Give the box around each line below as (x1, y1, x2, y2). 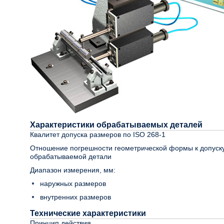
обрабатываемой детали (30, 152, 111, 161)
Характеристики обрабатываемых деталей (30, 120, 202, 129)
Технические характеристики (30, 208, 146, 217)
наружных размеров (40, 179, 106, 188)
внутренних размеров (40, 193, 111, 201)
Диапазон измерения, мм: (30, 166, 115, 174)
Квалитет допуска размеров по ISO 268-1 (30, 130, 165, 139)
